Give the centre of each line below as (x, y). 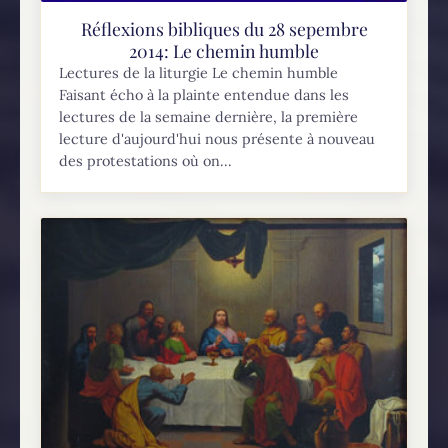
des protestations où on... (146, 161)
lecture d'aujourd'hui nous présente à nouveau (217, 139)
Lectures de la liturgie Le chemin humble (201, 73)
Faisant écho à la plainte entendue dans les (204, 95)
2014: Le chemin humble (224, 51)
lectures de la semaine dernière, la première (209, 117)
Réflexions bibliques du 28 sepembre (224, 29)
